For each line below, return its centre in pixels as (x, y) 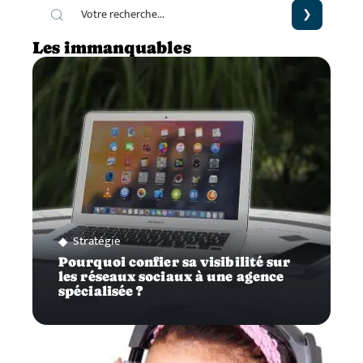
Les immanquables (112, 48)
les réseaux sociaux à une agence (171, 277)
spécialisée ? (101, 292)
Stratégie (97, 241)
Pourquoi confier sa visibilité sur (175, 263)
